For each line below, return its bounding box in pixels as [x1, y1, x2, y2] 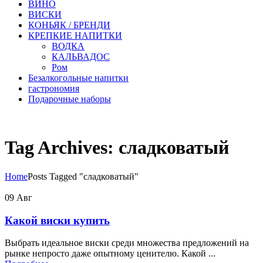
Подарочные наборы [28, 94, 111, 104]
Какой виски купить [5, 214, 110, 227]
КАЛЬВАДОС [52, 52, 110, 62]
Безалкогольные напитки [28, 73, 129, 83]
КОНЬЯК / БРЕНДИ [28, 20, 110, 30]
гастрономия [28, 83, 79, 93]
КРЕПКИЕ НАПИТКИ [28, 31, 122, 41]
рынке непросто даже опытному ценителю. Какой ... [5, 248, 215, 259]
